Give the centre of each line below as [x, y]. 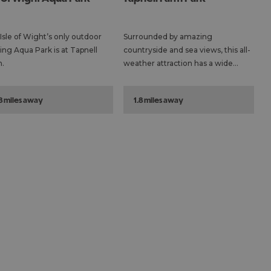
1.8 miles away [159, 100]
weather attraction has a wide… [181, 64]
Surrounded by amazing [168, 37]
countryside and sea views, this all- [187, 50]
